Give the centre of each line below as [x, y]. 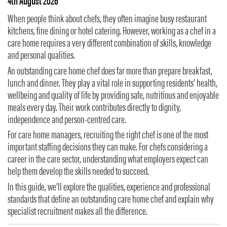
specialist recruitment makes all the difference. [78, 213]
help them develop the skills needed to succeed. [78, 173]
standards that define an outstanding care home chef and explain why [111, 200]
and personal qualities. [41, 56]
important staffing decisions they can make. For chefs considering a [108, 148]
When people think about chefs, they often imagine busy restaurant [107, 20]
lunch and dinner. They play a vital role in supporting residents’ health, [112, 84]
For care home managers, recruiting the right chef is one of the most [108, 136]
